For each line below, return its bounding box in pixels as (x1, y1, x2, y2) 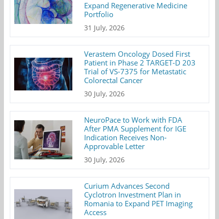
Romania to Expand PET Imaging (84, 198, 193, 208)
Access (84, 207, 107, 217)
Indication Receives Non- (84, 132, 167, 142)
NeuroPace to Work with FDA (84, 114, 183, 125)
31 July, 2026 (84, 22, 125, 32)
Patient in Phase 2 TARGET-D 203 (84, 57, 196, 67)
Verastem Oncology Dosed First (84, 48, 191, 59)
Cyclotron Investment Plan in (84, 189, 181, 199)
